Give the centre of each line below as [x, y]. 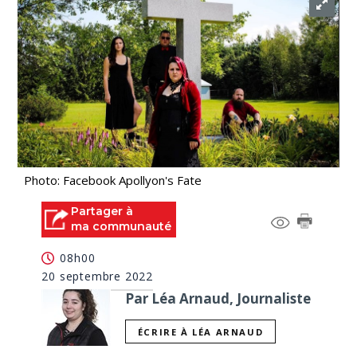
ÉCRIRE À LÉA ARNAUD [200, 331]
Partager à [102, 211]
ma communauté [122, 226]
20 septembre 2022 [98, 276]
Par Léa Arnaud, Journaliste [218, 298]
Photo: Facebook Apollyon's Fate [113, 180]
